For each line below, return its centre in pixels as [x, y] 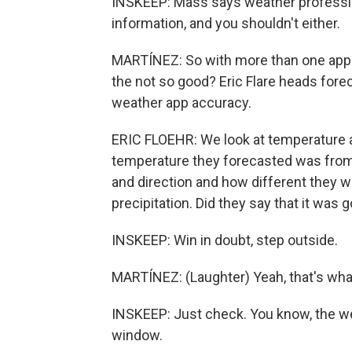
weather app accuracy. [181, 103]
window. [137, 335]
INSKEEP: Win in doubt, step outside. [225, 240]
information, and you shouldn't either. [226, 23]
